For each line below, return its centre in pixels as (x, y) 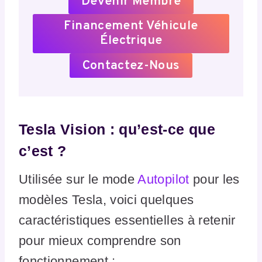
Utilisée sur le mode (78, 180)
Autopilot (163, 180)
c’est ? (43, 151)
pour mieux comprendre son (100, 241)
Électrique (131, 41)
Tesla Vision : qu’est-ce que (117, 129)
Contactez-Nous (131, 65)
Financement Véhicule (131, 26)
